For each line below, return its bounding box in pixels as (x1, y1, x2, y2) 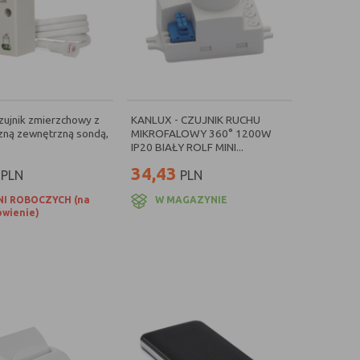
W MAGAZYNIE (155, 194, 227, 205)
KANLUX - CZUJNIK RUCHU (131, 113, 260, 126)
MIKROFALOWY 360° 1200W (131, 127, 272, 140)
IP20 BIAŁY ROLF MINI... (131, 141, 243, 153)
